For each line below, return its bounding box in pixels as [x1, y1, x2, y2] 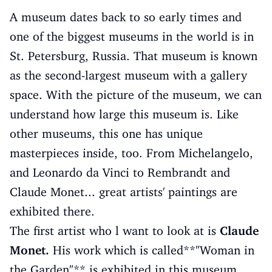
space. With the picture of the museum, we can [10, 87, 262, 102]
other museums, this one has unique [10, 126, 203, 141]
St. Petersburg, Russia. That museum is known [10, 49, 257, 63]
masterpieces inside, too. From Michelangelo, [10, 146, 253, 160]
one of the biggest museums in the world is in [10, 29, 254, 44]
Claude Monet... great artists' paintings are [10, 185, 237, 199]
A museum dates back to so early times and [10, 10, 242, 24]
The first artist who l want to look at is [10, 223, 220, 238]
